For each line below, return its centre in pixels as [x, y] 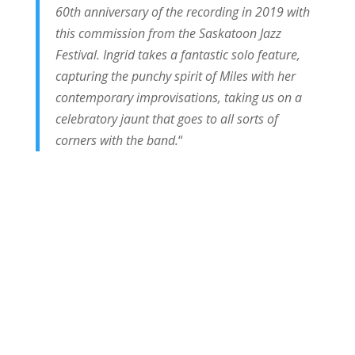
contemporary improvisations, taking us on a [178, 97]
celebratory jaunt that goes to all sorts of [166, 118]
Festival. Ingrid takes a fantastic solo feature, [177, 54]
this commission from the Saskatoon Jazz [168, 33]
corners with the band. [116, 140]
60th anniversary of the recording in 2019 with [182, 11]
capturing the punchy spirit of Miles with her [175, 76]
